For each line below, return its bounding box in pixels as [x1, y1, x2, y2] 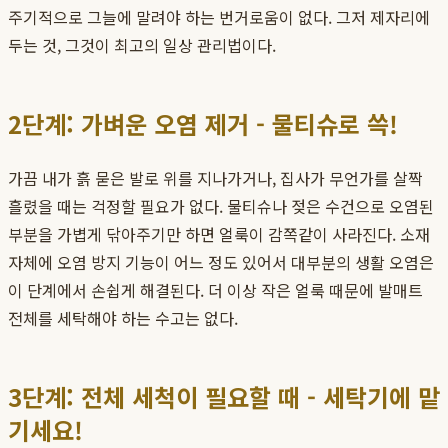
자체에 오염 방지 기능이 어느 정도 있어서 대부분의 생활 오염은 [8, 250, 434, 275]
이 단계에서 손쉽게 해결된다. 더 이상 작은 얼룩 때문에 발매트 [8, 278, 423, 303]
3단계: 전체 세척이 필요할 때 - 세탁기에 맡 [8, 379, 440, 415]
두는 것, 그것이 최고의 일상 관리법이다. [8, 33, 276, 58]
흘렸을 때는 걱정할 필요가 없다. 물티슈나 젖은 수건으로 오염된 [8, 194, 434, 219]
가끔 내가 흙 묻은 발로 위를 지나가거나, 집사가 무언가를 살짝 [8, 166, 423, 191]
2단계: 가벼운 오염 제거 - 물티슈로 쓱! [8, 106, 398, 142]
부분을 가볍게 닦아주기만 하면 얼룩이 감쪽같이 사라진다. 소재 [8, 222, 430, 247]
